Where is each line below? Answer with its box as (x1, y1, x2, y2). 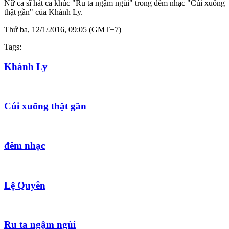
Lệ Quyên (4, 179, 45, 191)
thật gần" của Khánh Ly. (4, 7, 83, 16)
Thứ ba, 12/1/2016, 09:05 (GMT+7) (4, 25, 121, 34)
